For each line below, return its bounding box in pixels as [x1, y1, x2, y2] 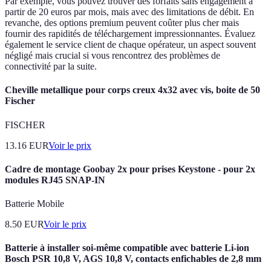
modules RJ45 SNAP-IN [5, 174, 105, 185]
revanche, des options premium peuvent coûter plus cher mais [5, 18, 239, 28]
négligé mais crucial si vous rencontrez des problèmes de [5, 50, 220, 61]
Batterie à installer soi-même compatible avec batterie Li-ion [5, 243, 249, 253]
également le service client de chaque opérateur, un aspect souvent [5, 39, 256, 50]
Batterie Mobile [5, 198, 64, 209]
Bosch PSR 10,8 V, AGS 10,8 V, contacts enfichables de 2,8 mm [5, 253, 261, 264]
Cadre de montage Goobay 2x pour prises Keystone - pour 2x [5, 163, 255, 174]
